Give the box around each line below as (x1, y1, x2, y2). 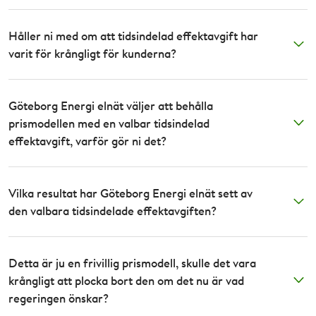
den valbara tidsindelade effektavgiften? (8, 202, 217, 219)
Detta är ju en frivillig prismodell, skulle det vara (8, 254, 256, 271)
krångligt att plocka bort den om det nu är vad (8, 272, 244, 288)
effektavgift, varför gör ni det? (8, 132, 166, 149)
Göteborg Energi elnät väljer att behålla (8, 97, 213, 114)
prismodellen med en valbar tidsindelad (8, 114, 209, 131)
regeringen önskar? (8, 289, 109, 306)
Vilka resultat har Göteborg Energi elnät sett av (8, 184, 253, 201)
